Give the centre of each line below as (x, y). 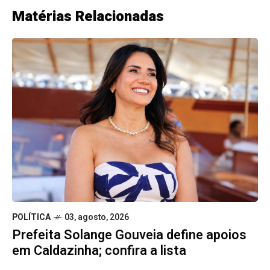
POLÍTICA (31, 198)
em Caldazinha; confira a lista (99, 231)
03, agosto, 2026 (97, 198)
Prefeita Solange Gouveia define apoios (129, 215)
